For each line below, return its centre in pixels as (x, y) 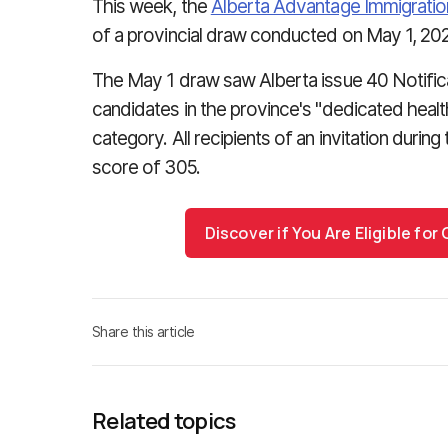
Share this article (143, 331)
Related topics (164, 421)
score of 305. (146, 167)
